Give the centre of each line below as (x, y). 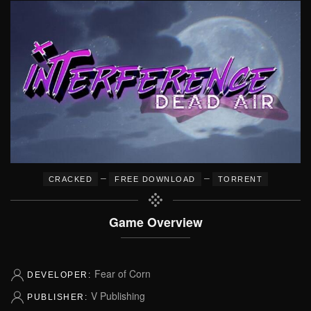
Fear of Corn (122, 273)
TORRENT (240, 179)
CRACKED (70, 179)
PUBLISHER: (59, 297)
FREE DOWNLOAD (155, 179)
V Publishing (118, 295)
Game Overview (155, 221)
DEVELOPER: (61, 275)
